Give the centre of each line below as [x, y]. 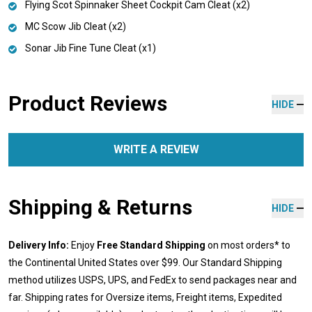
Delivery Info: [39, 245]
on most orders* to [248, 245]
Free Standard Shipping [151, 245]
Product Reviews [88, 103]
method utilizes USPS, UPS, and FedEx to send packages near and [153, 280]
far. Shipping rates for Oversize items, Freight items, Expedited [145, 297]
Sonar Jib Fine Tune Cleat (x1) [91, 48]
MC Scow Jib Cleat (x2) [76, 26]
